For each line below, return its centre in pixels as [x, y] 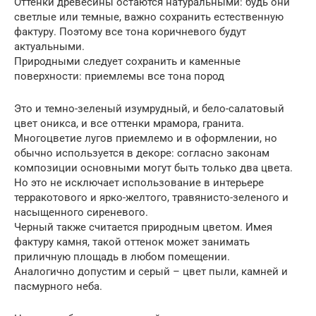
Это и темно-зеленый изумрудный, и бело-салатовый [149, 108]
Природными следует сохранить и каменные [127, 61]
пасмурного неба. [58, 286]
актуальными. [49, 46]
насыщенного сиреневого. [81, 212]
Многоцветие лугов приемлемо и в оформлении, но [146, 138]
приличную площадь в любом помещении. [122, 256]
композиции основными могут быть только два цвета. [153, 168]
